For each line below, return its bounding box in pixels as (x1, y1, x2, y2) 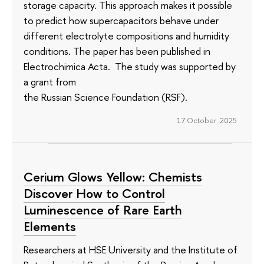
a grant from (24, 74, 76, 88)
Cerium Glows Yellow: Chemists (24, 167, 202, 186)
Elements (24, 217, 76, 235)
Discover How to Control (24, 184, 165, 202)
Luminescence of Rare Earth (24, 200, 182, 219)
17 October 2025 (176, 114, 237, 126)
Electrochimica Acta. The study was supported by (24, 59, 236, 73)
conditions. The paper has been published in (24, 44, 213, 58)
